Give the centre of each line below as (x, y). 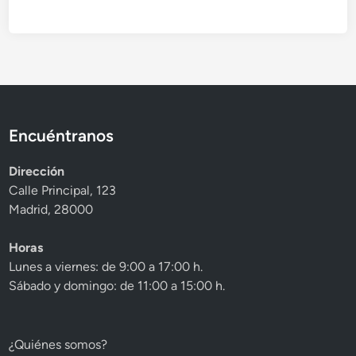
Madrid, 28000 (51, 210)
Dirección (37, 172)
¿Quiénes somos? (58, 345)
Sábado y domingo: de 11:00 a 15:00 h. (117, 286)
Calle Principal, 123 (63, 191)
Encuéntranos (62, 136)
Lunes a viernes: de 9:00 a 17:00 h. (106, 267)
